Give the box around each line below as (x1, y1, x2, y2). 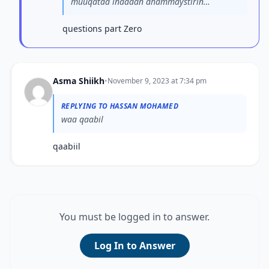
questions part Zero (62, 23, 142, 34)
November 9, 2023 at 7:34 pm (107, 76, 207, 86)
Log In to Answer (94, 239, 175, 252)
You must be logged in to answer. (59, 210, 210, 223)
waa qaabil (61, 113, 103, 125)
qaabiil (53, 141, 80, 152)
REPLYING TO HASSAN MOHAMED (61, 101, 178, 111)
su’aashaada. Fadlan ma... (71, 8, 169, 19)
